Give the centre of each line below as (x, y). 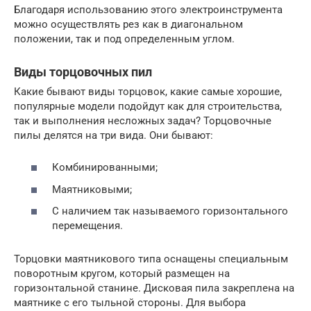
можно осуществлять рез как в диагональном (128, 24)
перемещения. (87, 226)
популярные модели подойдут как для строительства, (148, 106)
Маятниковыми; (92, 189)
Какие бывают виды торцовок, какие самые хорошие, (148, 91)
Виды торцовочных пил (83, 72)
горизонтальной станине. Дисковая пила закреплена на (154, 288)
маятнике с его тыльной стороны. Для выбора (130, 303)
